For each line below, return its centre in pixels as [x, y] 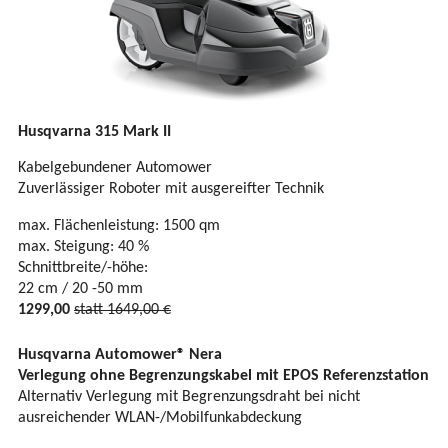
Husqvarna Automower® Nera [120, 354]
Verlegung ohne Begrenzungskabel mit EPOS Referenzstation [223, 375]
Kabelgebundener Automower [115, 168]
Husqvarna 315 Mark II [94, 132]
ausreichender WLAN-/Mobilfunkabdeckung [160, 417]
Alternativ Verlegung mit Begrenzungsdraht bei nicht [189, 396]
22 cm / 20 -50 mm [80, 288]
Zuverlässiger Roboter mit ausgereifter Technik [171, 189]
